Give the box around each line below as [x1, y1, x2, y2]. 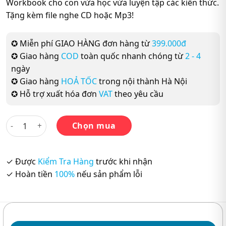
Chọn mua [72, 120, 116, 131]
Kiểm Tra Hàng [38, 155, 94, 167]
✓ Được [6, 155, 38, 167]
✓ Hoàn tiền [6, 168, 54, 180]
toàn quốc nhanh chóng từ [79, 50, 185, 62]
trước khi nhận [94, 155, 152, 167]
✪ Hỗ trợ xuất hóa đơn [11, 88, 99, 99]
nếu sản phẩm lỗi [75, 168, 142, 180]
